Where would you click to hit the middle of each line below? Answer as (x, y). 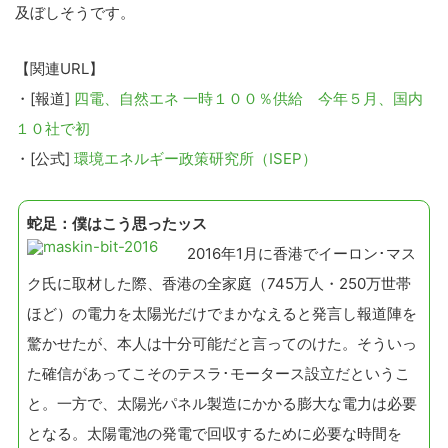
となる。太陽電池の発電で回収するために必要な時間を (214, 433)
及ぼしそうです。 (75, 12)
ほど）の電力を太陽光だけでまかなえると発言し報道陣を (222, 313)
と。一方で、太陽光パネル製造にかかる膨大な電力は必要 (222, 403)
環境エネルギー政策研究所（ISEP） (195, 158)
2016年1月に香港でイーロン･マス (294, 253)
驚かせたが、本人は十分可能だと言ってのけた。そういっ (222, 343)
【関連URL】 (59, 68)
